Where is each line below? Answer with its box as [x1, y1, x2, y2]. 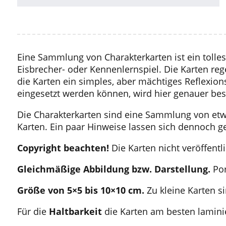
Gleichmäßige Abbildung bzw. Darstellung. [17, 163, 213, 176]
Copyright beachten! [17, 142, 111, 154]
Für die [17, 205, 49, 218]
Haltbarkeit [48, 205, 102, 218]
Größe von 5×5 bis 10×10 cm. [17, 184, 147, 197]
